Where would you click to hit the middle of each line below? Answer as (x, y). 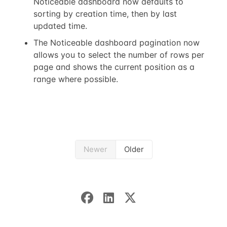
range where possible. (75, 79)
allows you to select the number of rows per (119, 55)
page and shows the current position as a (114, 67)
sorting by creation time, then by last (105, 13)
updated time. (60, 26)
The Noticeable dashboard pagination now (116, 43)
